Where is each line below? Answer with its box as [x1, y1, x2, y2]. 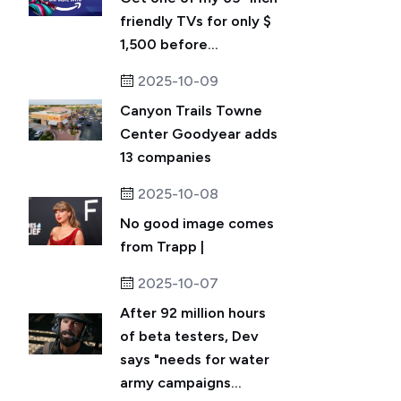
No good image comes [120, 215, 274, 232]
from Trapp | [120, 238, 204, 255]
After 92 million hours [120, 304, 266, 321]
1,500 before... [120, 36, 218, 53]
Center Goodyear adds [120, 125, 277, 142]
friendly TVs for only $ [120, 13, 271, 30]
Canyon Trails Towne [120, 102, 262, 119]
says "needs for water [120, 351, 269, 368]
